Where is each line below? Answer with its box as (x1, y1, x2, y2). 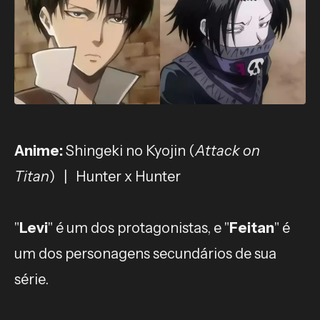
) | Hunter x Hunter (49, 168, 181, 185)
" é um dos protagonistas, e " (48, 219, 229, 236)
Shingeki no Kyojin (63, 142, 186, 159)
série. (14, 271, 49, 288)
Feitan (229, 219, 274, 236)
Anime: (14, 142, 63, 159)
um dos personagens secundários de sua (14, 245, 276, 262)
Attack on (195, 142, 260, 159)
